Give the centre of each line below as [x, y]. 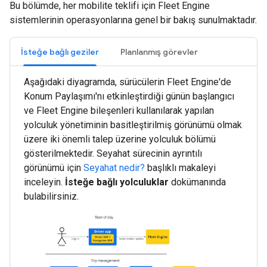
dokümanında [197, 182]
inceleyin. [44, 182]
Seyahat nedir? [114, 167]
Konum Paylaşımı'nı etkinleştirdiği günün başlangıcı [129, 96]
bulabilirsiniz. [51, 196]
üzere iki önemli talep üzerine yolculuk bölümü [120, 139]
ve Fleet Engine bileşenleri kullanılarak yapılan [119, 110]
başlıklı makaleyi [180, 167]
